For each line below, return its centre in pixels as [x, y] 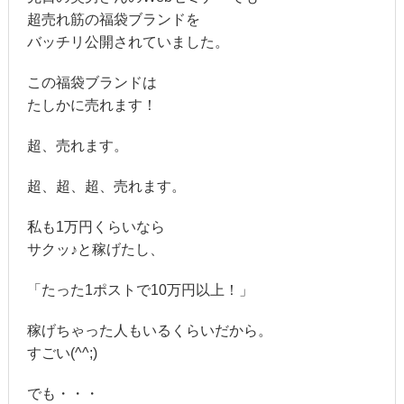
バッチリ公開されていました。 [128, 42]
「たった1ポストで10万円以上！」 [140, 290]
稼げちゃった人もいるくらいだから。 [149, 331]
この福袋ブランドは [92, 83]
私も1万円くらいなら [96, 227]
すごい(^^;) [62, 353]
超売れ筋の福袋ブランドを [113, 20]
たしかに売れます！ [92, 106]
